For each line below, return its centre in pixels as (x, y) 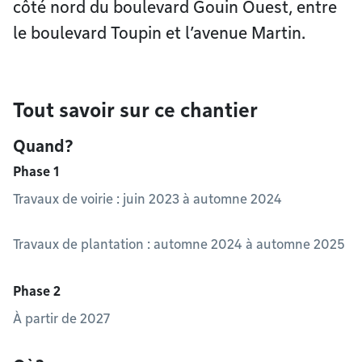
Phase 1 (36, 172)
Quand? (43, 146)
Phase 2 (37, 291)
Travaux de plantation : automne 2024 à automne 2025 (179, 244)
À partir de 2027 (61, 319)
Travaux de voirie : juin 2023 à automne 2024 (147, 199)
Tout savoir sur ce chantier (135, 110)
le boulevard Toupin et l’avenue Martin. (159, 33)
